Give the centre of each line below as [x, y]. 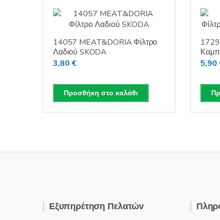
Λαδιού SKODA [80, 52]
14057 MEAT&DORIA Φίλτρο [105, 42]
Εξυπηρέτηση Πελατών [96, 206]
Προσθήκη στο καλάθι [101, 93]
